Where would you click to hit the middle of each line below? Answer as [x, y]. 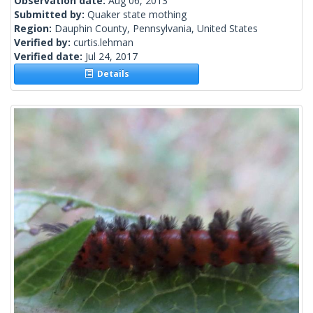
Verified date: [50, 57]
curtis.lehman [103, 43]
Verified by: [44, 43]
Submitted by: [51, 15]
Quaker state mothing [137, 15]
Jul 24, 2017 [111, 57]
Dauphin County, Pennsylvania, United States [156, 29]
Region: [34, 29]
